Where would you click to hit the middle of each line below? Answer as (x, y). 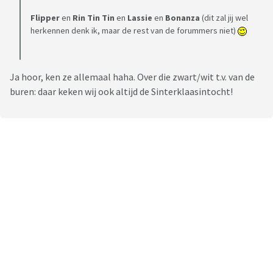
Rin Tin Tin (94, 18)
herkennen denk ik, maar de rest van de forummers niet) (134, 31)
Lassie (140, 18)
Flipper (46, 18)
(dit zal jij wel (224, 18)
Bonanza (183, 18)
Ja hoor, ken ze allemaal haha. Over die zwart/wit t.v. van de (132, 77)
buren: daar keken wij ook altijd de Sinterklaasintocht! (121, 92)
